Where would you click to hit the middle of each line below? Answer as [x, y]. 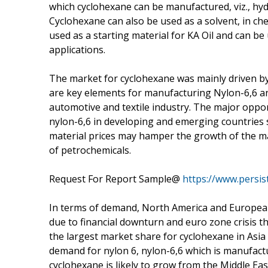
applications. [77, 49]
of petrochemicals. [90, 150]
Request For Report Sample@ [116, 179]
